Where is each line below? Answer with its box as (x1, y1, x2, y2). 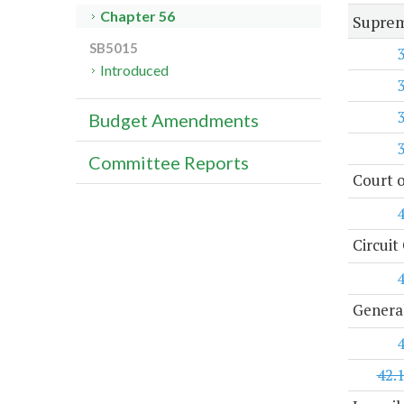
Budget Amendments (88, 109, 259, 132)
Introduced (100, 61, 170, 79)
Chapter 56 (100, 7, 176, 25)
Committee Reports (88, 151, 249, 174)
